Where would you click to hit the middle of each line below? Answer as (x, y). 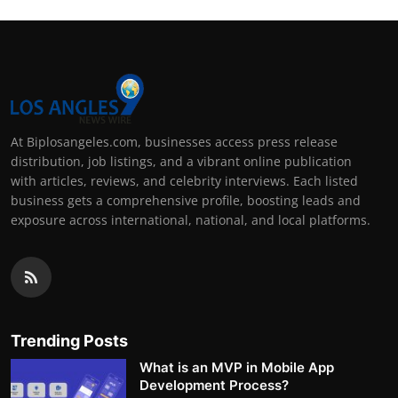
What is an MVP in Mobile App (237, 367)
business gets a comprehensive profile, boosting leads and (186, 200)
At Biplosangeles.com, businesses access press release (174, 141)
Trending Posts (69, 340)
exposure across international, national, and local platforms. (191, 219)
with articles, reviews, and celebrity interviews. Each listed (184, 180)
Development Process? (214, 385)
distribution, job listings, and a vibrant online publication (181, 161)
